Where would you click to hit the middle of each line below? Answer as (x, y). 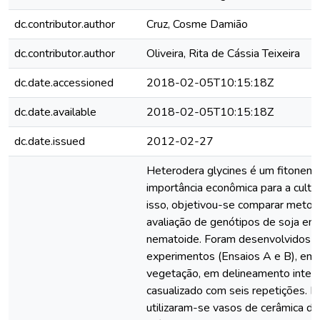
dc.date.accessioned (64, 83)
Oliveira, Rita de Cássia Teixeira (223, 54)
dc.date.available (55, 112)
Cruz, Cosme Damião (197, 24)
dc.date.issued (50, 141)
